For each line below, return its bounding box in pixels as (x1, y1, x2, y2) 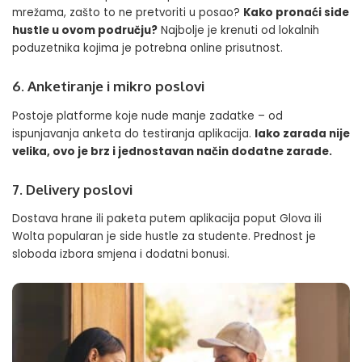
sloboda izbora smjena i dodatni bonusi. (12, 246, 229, 262)
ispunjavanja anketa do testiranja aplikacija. (12, 125, 255, 141)
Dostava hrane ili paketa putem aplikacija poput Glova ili (12, 211, 322, 226)
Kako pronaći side (243, 5, 349, 21)
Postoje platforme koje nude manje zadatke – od (12, 107, 283, 124)
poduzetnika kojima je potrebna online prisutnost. (12, 40, 283, 57)
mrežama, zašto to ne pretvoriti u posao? (12, 5, 243, 21)
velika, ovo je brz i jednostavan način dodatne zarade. (12, 143, 332, 159)
